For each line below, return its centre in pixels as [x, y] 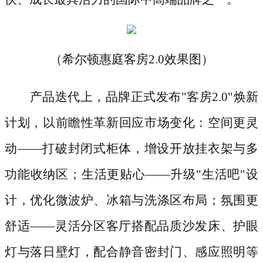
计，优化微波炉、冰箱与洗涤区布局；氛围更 [131, 200]
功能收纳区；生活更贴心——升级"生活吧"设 [131, 175]
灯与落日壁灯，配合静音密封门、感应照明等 [131, 252]
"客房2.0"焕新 [220, 97]
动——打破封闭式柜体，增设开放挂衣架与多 [131, 149]
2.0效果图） [181, 59]
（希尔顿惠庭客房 [99, 59]
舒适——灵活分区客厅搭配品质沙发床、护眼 [131, 226]
